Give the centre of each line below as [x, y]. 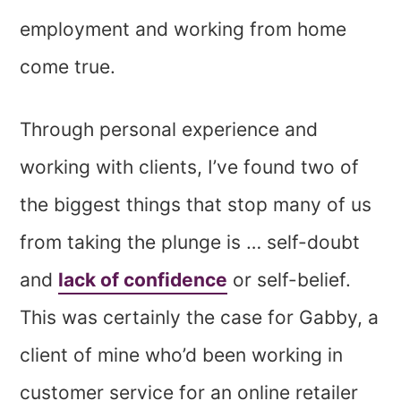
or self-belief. [290, 279]
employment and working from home [183, 29]
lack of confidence [143, 279]
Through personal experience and [169, 129]
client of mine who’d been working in [182, 354]
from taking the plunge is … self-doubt [190, 242]
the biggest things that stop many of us [196, 204]
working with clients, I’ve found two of [190, 166]
